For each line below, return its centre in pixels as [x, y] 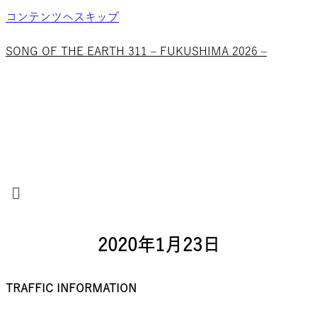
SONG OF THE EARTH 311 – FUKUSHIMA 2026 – [136, 51]
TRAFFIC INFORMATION [71, 288]
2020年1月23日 [158, 245]
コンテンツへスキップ [62, 17]
